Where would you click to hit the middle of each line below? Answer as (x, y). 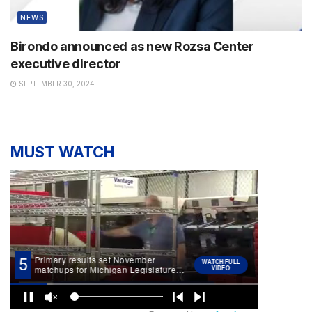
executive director (66, 63)
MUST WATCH (63, 151)
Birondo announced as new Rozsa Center (132, 46)
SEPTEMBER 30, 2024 (56, 83)
